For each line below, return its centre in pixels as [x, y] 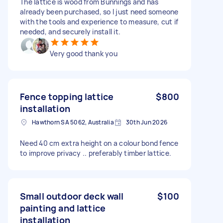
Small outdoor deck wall [72, 196]
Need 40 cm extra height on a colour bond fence [99, 143]
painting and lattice [63, 208]
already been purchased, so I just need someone [99, 11]
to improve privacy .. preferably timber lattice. [96, 153]
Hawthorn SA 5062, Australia [73, 122]
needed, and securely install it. [70, 31]
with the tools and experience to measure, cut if [99, 21]
